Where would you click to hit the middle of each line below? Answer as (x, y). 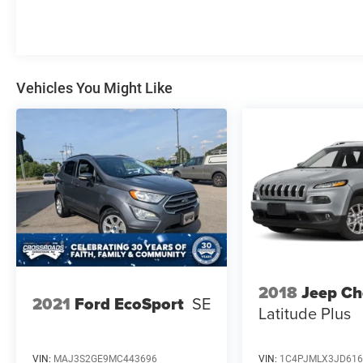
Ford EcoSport (129, 303)
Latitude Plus (305, 314)
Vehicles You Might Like (94, 88)
